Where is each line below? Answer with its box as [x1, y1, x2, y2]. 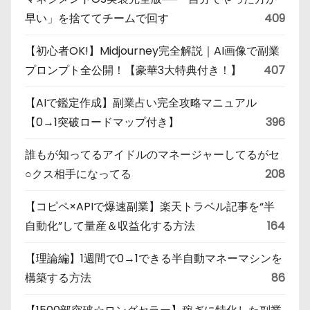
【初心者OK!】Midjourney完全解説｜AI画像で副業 [25, 42, 280, 59]
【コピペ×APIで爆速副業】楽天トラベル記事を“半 [25, 198, 275, 215]
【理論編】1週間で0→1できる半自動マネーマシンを [25, 250, 282, 266]
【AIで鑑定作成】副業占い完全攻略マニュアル [25, 94, 257, 111]
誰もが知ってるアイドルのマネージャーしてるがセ [25, 146, 280, 163]
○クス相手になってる [25, 165, 131, 182]
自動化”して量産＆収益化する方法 [25, 217, 195, 234]
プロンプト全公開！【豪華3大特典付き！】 [25, 62, 241, 78]
